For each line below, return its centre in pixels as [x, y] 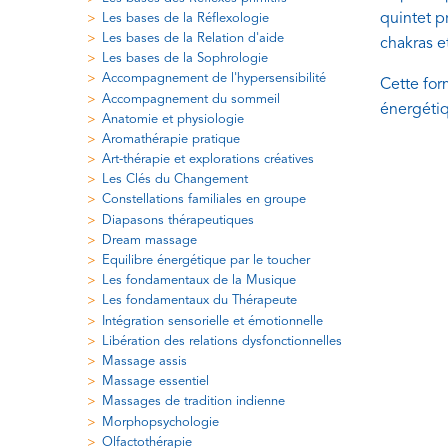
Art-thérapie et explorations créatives [208, 160]
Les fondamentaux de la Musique [199, 281]
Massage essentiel [155, 382]
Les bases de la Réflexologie [185, 18]
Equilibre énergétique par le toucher [206, 261]
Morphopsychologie [160, 422]
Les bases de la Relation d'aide [193, 38]
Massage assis [144, 361]
